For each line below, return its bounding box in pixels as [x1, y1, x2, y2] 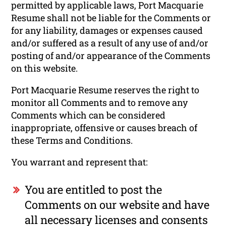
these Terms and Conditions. [11, 134, 133, 146]
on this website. [11, 62, 78, 74]
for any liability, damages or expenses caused [11, 24, 203, 36]
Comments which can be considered [11, 108, 166, 121]
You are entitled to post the [25, 182, 162, 197]
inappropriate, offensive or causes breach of [11, 121, 198, 134]
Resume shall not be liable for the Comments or [11, 11, 211, 24]
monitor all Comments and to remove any [11, 96, 188, 108]
